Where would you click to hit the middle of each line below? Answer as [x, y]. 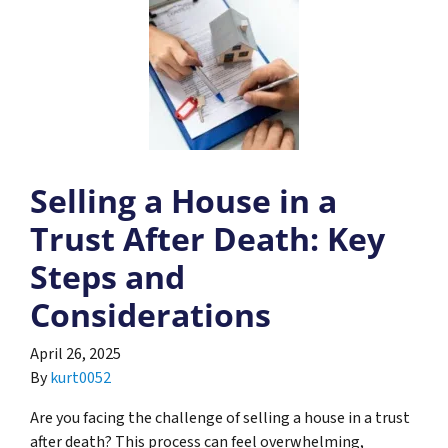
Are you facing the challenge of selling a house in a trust [220, 417]
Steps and [107, 276]
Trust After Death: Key [207, 238]
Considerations [150, 314]
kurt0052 [80, 377]
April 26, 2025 [75, 353]
